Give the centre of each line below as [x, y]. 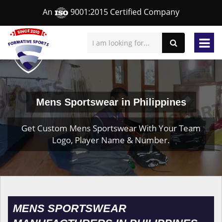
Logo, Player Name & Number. [111, 140]
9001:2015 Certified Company [124, 12]
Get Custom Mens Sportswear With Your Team [111, 128]
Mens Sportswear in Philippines [111, 102]
